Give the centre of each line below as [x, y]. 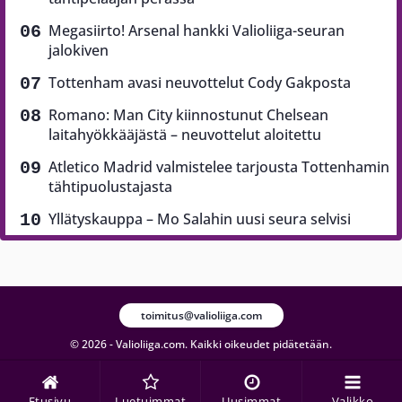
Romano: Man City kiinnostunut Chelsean [188, 114]
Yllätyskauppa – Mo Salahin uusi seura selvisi [200, 218]
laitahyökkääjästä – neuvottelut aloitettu [185, 134]
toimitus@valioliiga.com [201, 316]
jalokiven [79, 50]
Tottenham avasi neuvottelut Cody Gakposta [200, 82]
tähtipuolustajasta [110, 186]
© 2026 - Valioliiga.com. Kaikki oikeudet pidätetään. [201, 345]
